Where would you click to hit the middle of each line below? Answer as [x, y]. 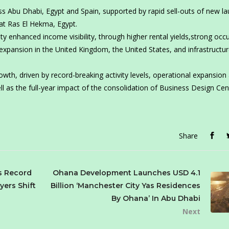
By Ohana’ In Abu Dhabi [156, 199]
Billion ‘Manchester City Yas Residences [125, 186]
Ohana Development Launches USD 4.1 [126, 173]
